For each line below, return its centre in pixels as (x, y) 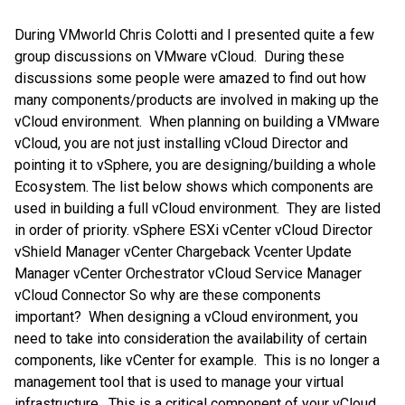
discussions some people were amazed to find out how (190, 79)
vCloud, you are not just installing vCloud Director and (181, 144)
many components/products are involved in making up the (197, 100)
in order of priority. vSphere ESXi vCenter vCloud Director (193, 231)
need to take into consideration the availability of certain (191, 339)
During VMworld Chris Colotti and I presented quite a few (194, 35)
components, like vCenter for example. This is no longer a (197, 361)
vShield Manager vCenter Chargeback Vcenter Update (183, 252)
